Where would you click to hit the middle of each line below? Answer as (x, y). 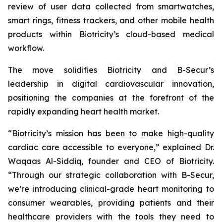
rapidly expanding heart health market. (83, 111)
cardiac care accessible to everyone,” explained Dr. (111, 147)
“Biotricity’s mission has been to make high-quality (111, 133)
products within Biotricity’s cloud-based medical (111, 34)
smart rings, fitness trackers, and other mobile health (111, 20)
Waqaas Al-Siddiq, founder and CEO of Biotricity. (111, 161)
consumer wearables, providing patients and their (111, 203)
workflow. (27, 48)
